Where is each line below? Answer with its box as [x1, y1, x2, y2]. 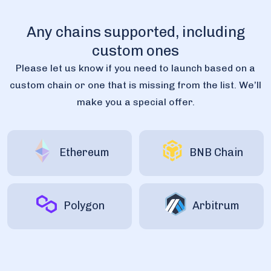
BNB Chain [189, 146, 243, 160]
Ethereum [59, 146, 109, 160]
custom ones [92, 41, 179, 59]
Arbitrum [192, 199, 240, 213]
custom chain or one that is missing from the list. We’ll [10, 79, 261, 91]
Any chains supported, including [26, 22, 245, 41]
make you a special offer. [76, 96, 195, 108]
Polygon [64, 199, 105, 213]
